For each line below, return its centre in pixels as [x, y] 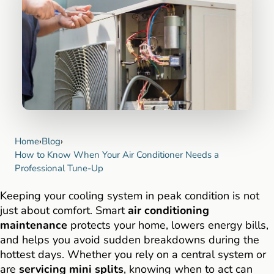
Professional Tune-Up [59, 168]
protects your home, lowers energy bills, [168, 225]
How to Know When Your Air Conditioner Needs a [117, 155]
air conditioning [168, 211]
